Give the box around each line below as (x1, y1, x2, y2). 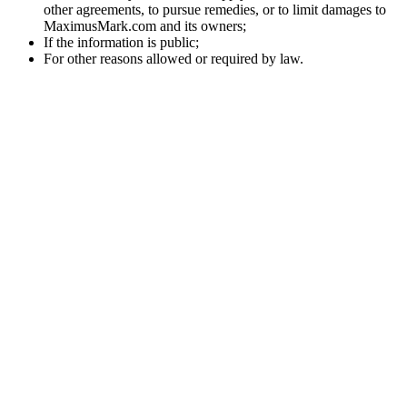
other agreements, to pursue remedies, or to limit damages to (44, 2, 386, 18)
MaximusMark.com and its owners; (44, 18, 246, 35)
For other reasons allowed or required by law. (44, 51, 303, 67)
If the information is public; (44, 35, 199, 51)
